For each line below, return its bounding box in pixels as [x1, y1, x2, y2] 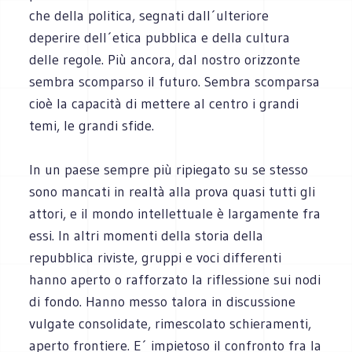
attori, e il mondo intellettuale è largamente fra [29, 204, 321, 222]
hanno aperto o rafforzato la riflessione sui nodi [29, 270, 321, 288]
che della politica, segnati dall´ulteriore [29, 6, 269, 24]
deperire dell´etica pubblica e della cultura [29, 28, 291, 46]
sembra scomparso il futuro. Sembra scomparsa [29, 72, 321, 90]
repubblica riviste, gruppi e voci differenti [29, 248, 282, 266]
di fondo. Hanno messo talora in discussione [29, 292, 296, 310]
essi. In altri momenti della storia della [29, 226, 264, 244]
